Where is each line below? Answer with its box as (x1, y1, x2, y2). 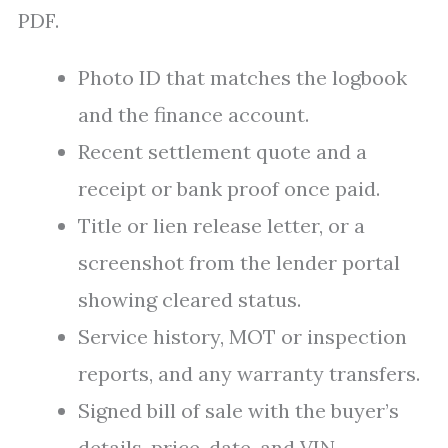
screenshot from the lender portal (78, 250, 400, 275)
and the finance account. (78, 102, 309, 127)
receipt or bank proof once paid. (78, 176, 380, 201)
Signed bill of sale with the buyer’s (78, 398, 399, 423)
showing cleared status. (78, 287, 301, 312)
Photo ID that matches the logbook (78, 65, 407, 90)
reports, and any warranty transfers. (78, 361, 420, 386)
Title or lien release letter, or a (78, 213, 365, 238)
